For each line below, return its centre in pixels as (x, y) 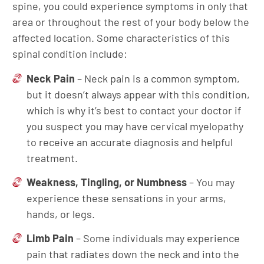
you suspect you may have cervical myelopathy (135, 126)
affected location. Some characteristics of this (121, 38)
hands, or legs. (61, 214)
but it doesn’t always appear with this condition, (138, 95)
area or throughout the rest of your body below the (131, 22)
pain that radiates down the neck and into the (133, 254)
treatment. (52, 158)
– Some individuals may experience (157, 238)
